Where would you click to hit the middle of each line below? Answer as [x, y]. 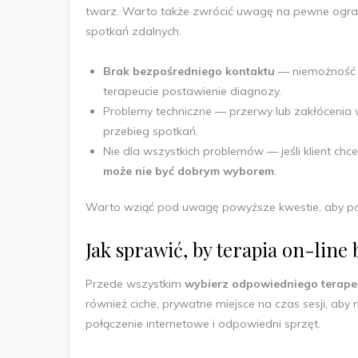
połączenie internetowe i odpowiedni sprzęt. [203, 323]
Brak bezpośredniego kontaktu [191, 71]
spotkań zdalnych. [135, 31]
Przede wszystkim [135, 283]
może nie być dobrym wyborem [189, 171]
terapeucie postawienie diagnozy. [192, 91]
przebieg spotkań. [151, 131]
